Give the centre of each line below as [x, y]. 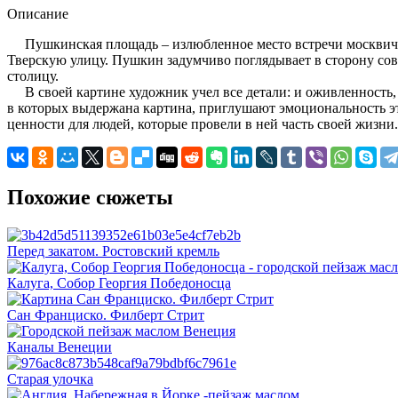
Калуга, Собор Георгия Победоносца [119, 283]
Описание [38, 13]
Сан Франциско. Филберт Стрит [106, 314]
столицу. [33, 76]
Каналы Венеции [60, 346]
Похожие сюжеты [90, 197]
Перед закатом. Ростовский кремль [113, 251]
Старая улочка [50, 378]
